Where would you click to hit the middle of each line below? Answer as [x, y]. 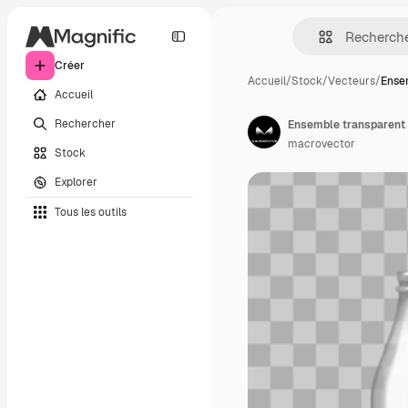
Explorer [76, 182]
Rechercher [85, 123]
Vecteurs [352, 81]
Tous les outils [91, 212]
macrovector [321, 144]
